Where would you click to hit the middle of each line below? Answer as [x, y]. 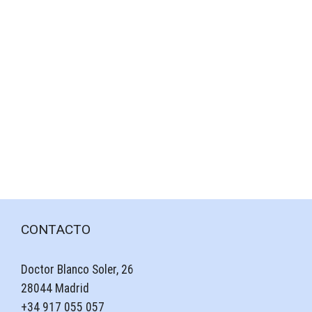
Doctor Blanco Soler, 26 [77, 270]
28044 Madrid [55, 289]
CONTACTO [56, 230]
